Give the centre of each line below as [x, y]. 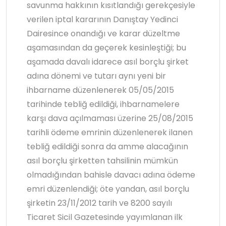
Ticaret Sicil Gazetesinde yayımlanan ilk [105, 217]
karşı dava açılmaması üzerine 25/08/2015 [110, 119]
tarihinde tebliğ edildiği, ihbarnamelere [103, 104]
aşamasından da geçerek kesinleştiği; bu [106, 48]
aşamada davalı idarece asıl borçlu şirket [108, 62]
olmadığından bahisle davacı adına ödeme [111, 175]
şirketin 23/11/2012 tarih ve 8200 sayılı [99, 203]
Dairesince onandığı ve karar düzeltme [103, 34]
